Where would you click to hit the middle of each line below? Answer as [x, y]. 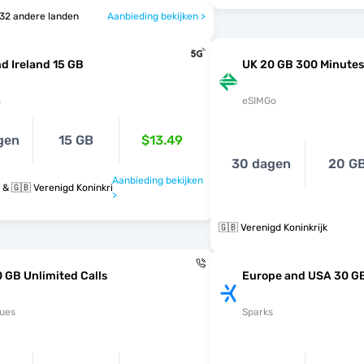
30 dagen [262, 164]
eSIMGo [259, 101]
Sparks [257, 312]
